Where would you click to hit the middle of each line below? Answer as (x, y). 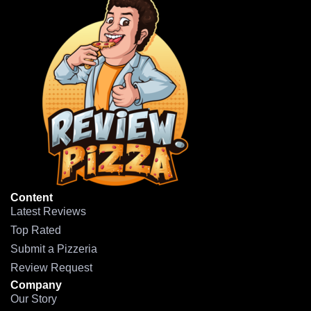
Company (36, 285)
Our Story (34, 299)
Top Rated (36, 230)
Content (32, 198)
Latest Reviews (48, 212)
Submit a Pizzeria (54, 249)
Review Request (51, 268)
